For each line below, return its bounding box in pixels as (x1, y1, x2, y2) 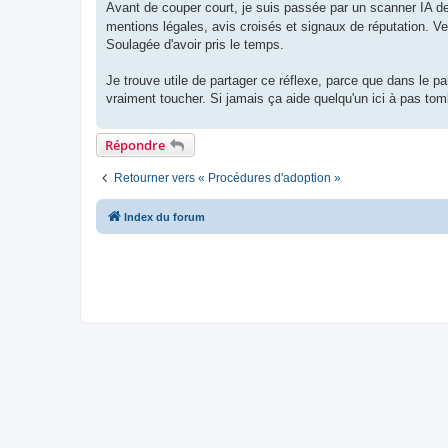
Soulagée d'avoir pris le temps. (106, 36, 284, 52)
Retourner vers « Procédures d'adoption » (114, 170, 341, 185)
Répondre (105, 135, 165, 154)
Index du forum (124, 210, 205, 223)
